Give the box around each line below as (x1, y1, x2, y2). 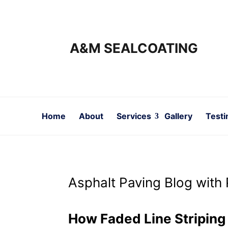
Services (117, 111, 152, 121)
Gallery (164, 111, 193, 121)
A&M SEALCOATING (70, 40, 198, 56)
